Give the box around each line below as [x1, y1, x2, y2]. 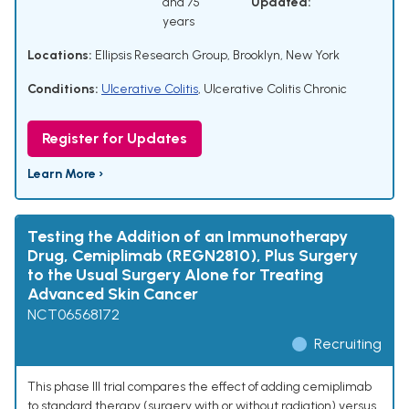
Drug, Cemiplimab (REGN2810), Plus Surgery [27, 246, 358, 267]
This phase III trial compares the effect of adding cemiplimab [27, 379, 372, 395]
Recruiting [314, 335, 382, 353]
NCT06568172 [27, 306, 120, 324]
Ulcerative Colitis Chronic [204, 81, 347, 98]
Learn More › [27, 166, 103, 183]
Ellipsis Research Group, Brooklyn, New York [92, 47, 340, 64]
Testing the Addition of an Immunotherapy [27, 226, 348, 247]
